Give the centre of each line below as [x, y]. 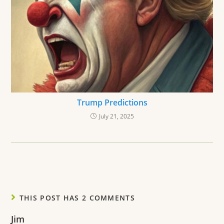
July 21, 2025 [116, 116]
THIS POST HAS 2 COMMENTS [77, 198]
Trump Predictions [112, 103]
